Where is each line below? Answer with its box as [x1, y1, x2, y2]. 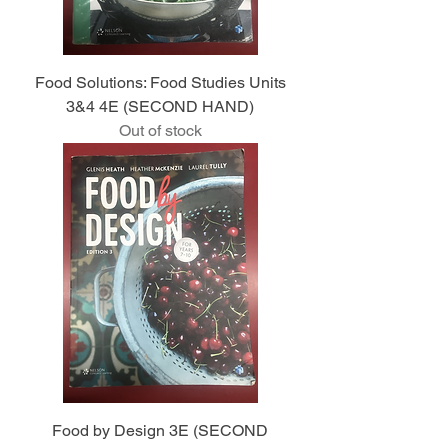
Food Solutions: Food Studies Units [34, 73, 286, 93]
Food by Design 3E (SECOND [52, 421, 268, 441]
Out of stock [118, 121, 202, 141]
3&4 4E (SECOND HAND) [66, 97, 254, 117]
